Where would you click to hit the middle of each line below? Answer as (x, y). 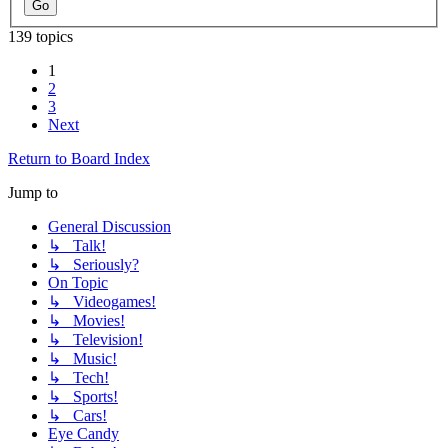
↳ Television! (95, 340)
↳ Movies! (86, 321)
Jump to (33, 193)
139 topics (40, 37)
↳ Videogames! (102, 302)
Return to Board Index (79, 159)
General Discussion (109, 227)
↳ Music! (82, 359)
